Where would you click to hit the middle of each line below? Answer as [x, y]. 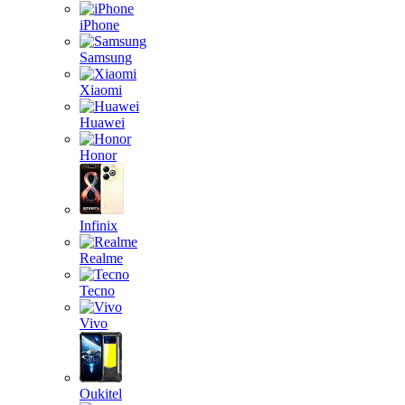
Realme [101, 258]
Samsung [106, 57]
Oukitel [101, 394]
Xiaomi [101, 90]
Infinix [99, 226]
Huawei [102, 122]
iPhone [99, 25]
